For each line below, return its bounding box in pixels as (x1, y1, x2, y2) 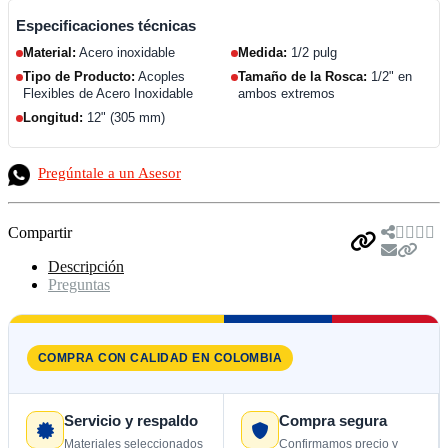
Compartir (8, 223, 72, 241)
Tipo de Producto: (23, 68, 135, 84)
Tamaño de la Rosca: (238, 68, 367, 84)
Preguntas (48, 275, 110, 293)
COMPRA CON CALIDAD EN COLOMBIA (38, 350, 283, 365)
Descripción (48, 257, 124, 275)
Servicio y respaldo (64, 411, 198, 429)
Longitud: (23, 109, 83, 125)
